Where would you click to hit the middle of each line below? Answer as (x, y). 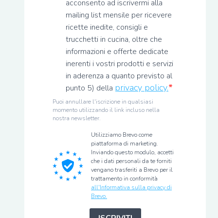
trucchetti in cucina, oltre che (114, 39)
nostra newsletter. (77, 118)
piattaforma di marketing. (125, 144)
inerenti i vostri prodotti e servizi (119, 64)
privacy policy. (142, 88)
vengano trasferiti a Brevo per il (132, 170)
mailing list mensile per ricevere (119, 15)
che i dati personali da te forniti (131, 161)
